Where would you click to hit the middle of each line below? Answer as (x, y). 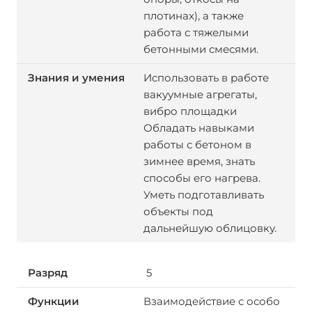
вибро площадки (190, 111)
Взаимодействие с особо (211, 301)
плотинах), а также (193, 16)
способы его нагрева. (202, 178)
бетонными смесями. (201, 49)
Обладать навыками (198, 128)
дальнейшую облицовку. (211, 228)
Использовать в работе (206, 78)
